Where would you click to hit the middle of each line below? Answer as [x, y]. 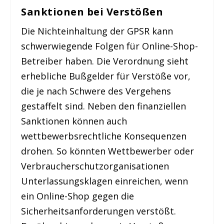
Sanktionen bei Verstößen [92, 11]
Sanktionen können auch [74, 121]
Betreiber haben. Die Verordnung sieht [105, 61]
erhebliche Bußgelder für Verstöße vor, [106, 76]
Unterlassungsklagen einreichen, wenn [105, 181]
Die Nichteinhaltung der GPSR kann [97, 31]
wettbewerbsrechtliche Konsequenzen [104, 136]
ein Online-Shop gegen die [78, 196]
